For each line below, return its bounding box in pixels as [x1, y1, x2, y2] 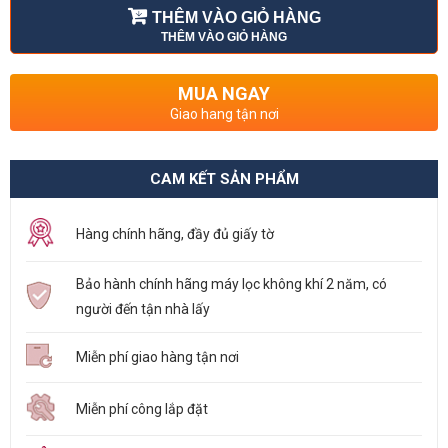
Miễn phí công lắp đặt [76, 400, 208, 417]
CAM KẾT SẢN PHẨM [149, 170, 299, 188]
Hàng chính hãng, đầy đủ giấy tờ [76, 226, 274, 242]
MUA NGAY [178, 83, 270, 104]
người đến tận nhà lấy [76, 301, 210, 317]
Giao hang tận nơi [169, 106, 279, 122]
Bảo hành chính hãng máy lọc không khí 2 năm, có [76, 276, 387, 292]
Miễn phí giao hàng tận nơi [76, 349, 239, 365]
